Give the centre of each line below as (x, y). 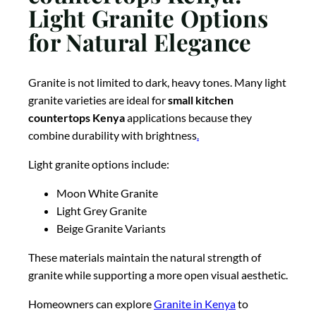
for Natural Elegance (140, 42)
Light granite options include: (99, 164)
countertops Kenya (77, 117)
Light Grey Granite (102, 210)
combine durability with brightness (113, 135)
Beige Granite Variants (111, 228)
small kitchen (201, 99)
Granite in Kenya (195, 303)
